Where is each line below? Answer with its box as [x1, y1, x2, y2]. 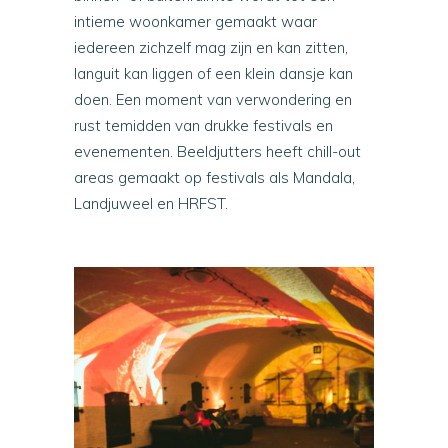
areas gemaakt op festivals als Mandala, [74, 168, 355, 188]
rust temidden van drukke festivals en [74, 116, 333, 136]
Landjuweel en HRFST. [74, 194, 228, 214]
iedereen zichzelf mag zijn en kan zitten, [74, 38, 348, 58]
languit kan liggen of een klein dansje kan [74, 64, 353, 84]
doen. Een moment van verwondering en [74, 90, 352, 110]
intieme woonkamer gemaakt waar [74, 12, 317, 32]
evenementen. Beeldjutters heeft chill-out [74, 142, 361, 162]
